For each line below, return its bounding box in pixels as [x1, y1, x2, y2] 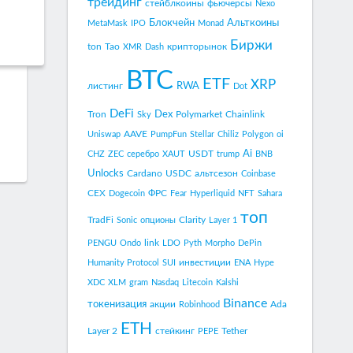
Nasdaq [151, 278, 179, 287]
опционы [140, 216, 176, 225]
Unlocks [87, 168, 124, 179]
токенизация [87, 299, 147, 310]
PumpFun [150, 130, 187, 139]
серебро [127, 150, 159, 158]
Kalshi [216, 278, 239, 287]
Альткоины [227, 17, 279, 28]
